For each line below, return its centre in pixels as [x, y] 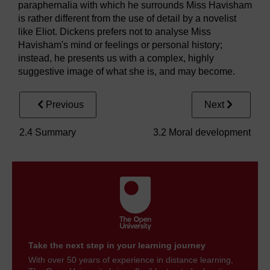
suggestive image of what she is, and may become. [127, 72]
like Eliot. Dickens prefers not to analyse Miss [115, 32]
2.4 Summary [48, 133]
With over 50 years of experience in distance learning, [131, 260]
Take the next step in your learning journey [117, 246]
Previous [65, 105]
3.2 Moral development [202, 133]
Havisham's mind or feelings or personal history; [120, 45]
